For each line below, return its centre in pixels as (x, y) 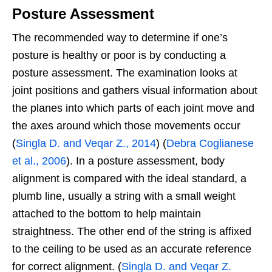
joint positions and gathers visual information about (135, 90)
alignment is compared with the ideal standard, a (129, 178)
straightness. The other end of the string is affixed (132, 231)
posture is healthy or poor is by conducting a (119, 55)
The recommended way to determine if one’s (120, 37)
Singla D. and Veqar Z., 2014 (86, 143)
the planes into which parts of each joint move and (133, 108)
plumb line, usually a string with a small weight (124, 196)
